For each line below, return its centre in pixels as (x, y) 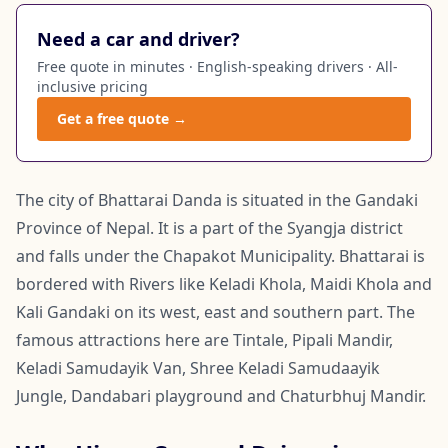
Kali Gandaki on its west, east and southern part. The (215, 311)
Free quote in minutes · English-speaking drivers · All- (217, 66)
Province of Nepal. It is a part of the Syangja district (209, 227)
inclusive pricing (92, 86)
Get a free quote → (122, 118)
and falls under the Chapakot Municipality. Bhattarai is (220, 255)
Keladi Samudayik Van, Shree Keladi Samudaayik (198, 367)
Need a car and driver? (138, 38)
